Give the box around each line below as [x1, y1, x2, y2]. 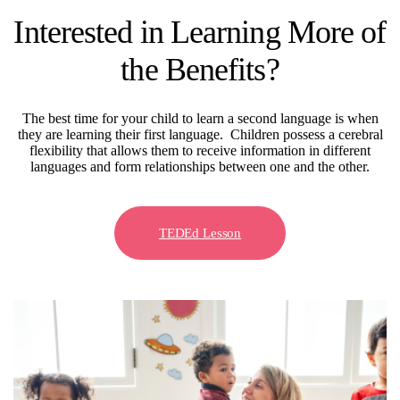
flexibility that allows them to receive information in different [29, 142, 371, 158]
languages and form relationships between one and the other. [30, 158, 370, 174]
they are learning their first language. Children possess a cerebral [17, 126, 383, 142]
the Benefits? [121, 51, 279, 87]
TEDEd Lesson [158, 225, 242, 240]
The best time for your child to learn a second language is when [21, 110, 379, 126]
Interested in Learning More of [13, 13, 387, 50]
